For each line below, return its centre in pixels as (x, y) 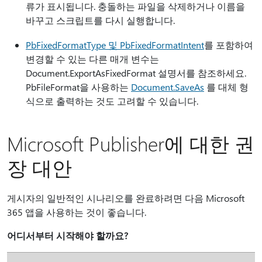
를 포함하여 (229, 45)
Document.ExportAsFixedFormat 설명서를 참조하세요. (136, 73)
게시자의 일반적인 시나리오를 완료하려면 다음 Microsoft (126, 198)
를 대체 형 (226, 87)
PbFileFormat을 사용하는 (78, 87)
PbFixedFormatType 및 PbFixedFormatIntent (115, 45)
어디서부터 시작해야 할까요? (68, 235)
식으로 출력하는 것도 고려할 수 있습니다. (112, 101)
